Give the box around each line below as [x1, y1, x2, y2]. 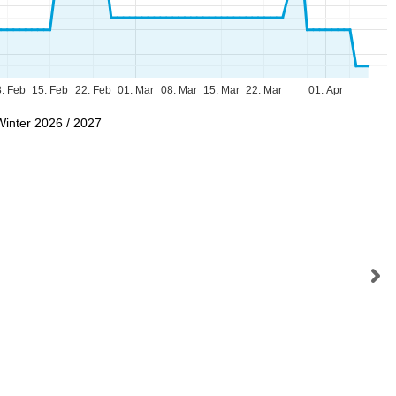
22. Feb [74, 84, 111, 97]
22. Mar [246, 84, 283, 97]
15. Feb [31, 84, 68, 97]
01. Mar [117, 84, 154, 97]
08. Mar [160, 84, 197, 97]
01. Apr [308, 84, 343, 97]
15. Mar [202, 84, 240, 97]
